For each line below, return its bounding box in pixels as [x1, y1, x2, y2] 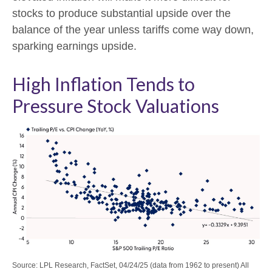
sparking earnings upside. [12, 39, 137, 52]
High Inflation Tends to [12, 72, 195, 95]
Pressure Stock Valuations [12, 94, 219, 117]
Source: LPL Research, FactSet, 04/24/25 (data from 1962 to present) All [12, 261, 249, 270]
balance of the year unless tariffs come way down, [12, 23, 254, 36]
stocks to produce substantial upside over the [12, 7, 231, 19]
